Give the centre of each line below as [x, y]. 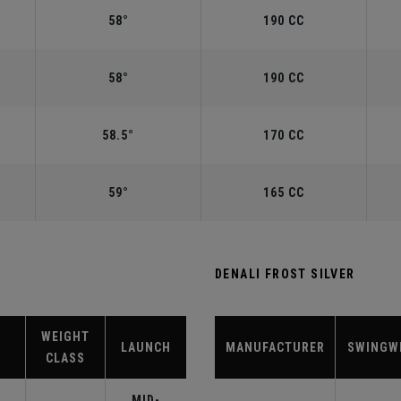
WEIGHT [65, 337]
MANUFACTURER [275, 347]
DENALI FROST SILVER [285, 274]
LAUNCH [146, 347]
